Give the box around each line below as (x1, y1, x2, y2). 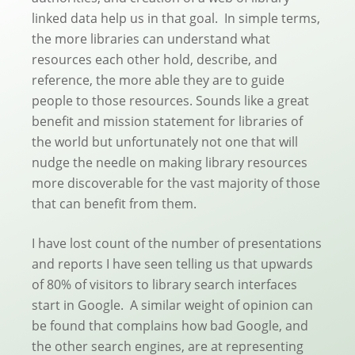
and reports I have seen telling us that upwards (32, 255, 313, 273)
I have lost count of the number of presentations (32, 235, 322, 253)
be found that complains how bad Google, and (32, 317, 308, 335)
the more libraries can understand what (32, 30, 270, 48)
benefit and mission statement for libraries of (32, 113, 303, 131)
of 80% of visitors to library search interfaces (32, 276, 297, 294)
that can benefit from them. (32, 195, 197, 213)
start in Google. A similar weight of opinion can (32, 296, 313, 315)
